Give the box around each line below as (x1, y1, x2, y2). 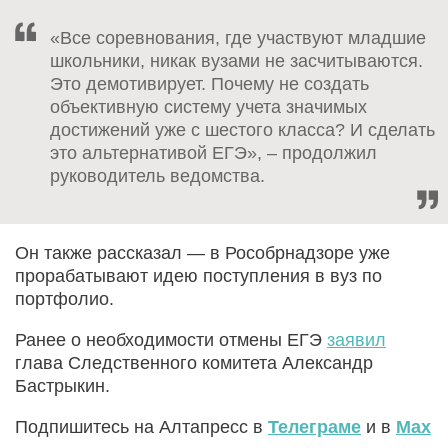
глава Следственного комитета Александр (15, 352, 373, 373)
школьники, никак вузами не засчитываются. (50, 50, 423, 71)
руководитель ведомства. (50, 165, 265, 186)
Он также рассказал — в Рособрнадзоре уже (15, 242, 390, 263)
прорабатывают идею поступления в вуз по (15, 265, 382, 286)
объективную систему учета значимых (50, 96, 367, 117)
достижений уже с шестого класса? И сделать (50, 119, 435, 140)
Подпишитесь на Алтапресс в (15, 416, 268, 437)
